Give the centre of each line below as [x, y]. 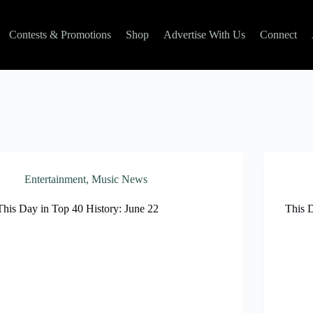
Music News [120, 179]
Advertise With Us [204, 35]
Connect [278, 35]
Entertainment [56, 179]
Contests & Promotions [60, 35]
